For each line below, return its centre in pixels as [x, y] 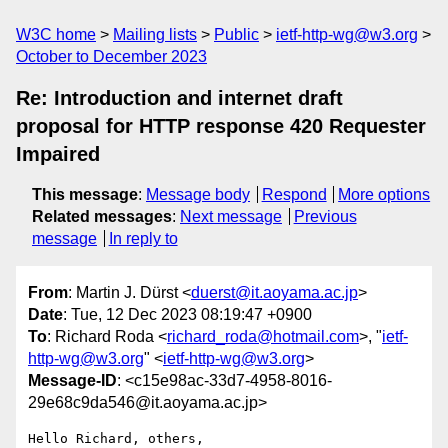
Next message [231, 216]
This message [85, 194]
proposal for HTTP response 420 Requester [221, 126]
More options [384, 194]
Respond [294, 194]
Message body [198, 194]
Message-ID [72, 381]
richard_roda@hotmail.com [263, 337]
